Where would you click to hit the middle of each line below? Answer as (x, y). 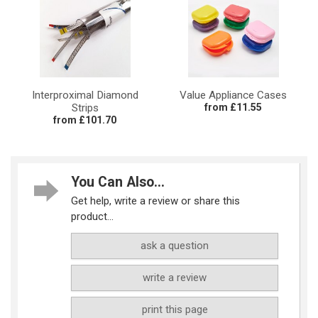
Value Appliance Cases (233, 95)
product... (92, 216)
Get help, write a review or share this (155, 201)
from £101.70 (85, 120)
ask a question (175, 245)
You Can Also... (118, 182)
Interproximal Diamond (85, 95)
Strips (85, 108)
